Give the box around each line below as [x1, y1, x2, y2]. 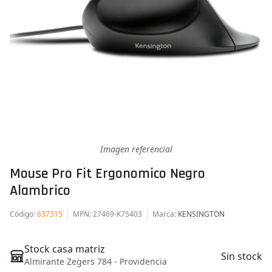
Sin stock [221, 249, 262, 263]
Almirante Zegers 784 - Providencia [24, 255, 167, 267]
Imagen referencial [100, 143, 172, 155]
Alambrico [10, 181, 70, 200]
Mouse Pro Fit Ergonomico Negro [10, 164, 205, 183]
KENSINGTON [178, 208, 225, 219]
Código [10, 208, 33, 219]
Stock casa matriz [24, 242, 105, 256]
